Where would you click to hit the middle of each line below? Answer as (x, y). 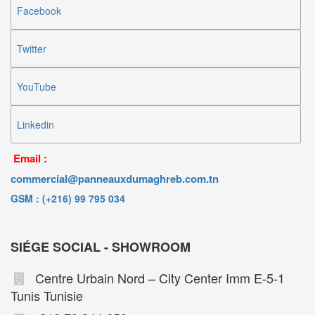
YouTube (37, 86)
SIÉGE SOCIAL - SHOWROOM (101, 246)
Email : (29, 158)
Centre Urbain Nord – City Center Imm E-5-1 (158, 277)
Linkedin (36, 124)
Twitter (32, 48)
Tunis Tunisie (47, 295)
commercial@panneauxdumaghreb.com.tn (115, 178)
